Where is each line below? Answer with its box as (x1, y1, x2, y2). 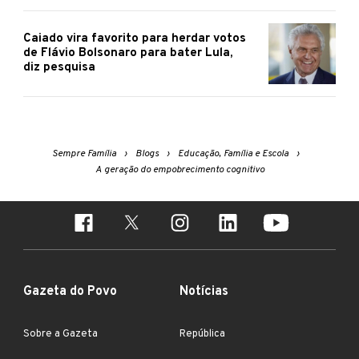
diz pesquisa (23, 60, 95, 76)
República (179, 328, 225, 341)
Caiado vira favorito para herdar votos (23, 31, 246, 47)
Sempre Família (51, 147, 116, 161)
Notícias (179, 284, 228, 301)
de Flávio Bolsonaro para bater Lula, (23, 46, 232, 62)
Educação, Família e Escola (177, 147, 288, 161)
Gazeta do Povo (23, 284, 117, 301)
